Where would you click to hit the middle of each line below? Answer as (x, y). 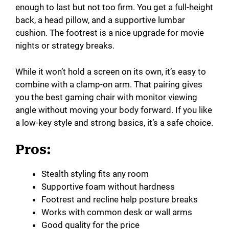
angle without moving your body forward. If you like (114, 110)
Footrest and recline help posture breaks (120, 200)
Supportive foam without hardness (108, 187)
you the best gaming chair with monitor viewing (106, 97)
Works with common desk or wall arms (117, 212)
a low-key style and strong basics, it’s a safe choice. (114, 122)
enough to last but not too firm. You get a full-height (114, 7)
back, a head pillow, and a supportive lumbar (100, 20)
